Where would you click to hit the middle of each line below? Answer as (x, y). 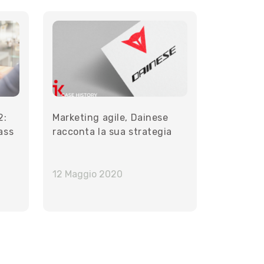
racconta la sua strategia (112, 132)
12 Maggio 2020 (88, 174)
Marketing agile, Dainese (110, 118)
